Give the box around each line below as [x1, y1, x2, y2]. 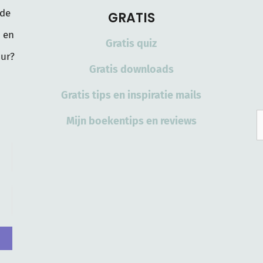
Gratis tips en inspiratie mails [61, 89, 202, 102]
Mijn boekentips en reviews [66, 114, 197, 128]
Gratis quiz [106, 37, 157, 50]
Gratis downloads [89, 63, 174, 76]
